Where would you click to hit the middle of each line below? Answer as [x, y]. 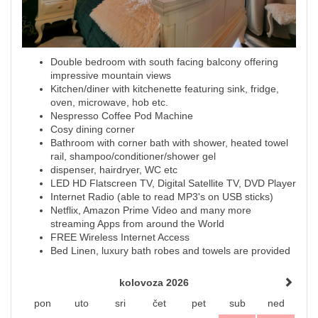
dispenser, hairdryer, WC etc [114, 169]
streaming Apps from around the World [137, 223]
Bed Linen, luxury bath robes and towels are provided [170, 250]
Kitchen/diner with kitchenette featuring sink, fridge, [165, 88]
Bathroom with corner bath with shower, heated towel [169, 142]
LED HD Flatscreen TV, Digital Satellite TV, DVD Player [173, 183]
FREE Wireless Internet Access [120, 237]
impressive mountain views [111, 75]
